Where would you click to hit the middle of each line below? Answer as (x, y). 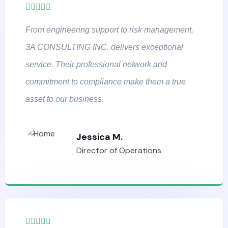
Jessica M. (99, 137)
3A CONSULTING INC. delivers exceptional (104, 47)
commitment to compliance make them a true (106, 81)
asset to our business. (65, 99)
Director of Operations (119, 150)
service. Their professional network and (96, 64)
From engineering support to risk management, (109, 30)
